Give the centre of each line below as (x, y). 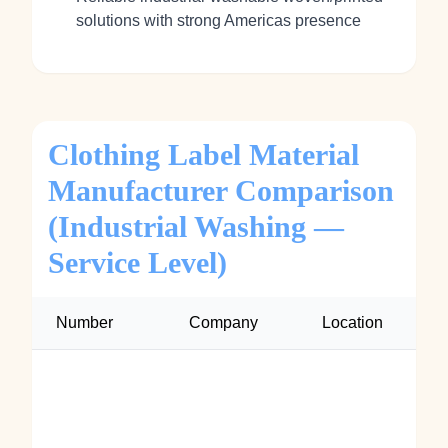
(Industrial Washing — (196, 226)
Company (223, 322)
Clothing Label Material (203, 154)
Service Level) (137, 262)
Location (352, 322)
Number (84, 322)
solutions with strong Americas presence (218, 20)
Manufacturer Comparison (221, 190)
